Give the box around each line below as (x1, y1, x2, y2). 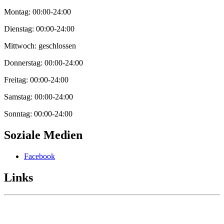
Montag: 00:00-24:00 (4, 7, 71, 16)
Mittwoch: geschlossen (4, 41, 76, 50)
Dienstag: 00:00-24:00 (4, 24, 74, 33)
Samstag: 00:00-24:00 (4, 92, 73, 101)
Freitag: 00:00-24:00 (4, 75, 68, 84)
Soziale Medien (4, 128, 82, 142)
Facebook (24, 152, 55, 161)
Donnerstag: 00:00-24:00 (4, 58, 83, 67)
